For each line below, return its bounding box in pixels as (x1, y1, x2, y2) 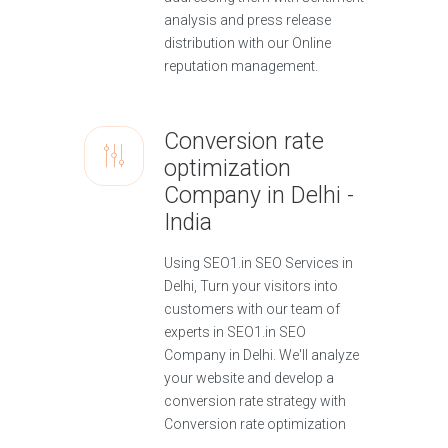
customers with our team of (164, 301, 340, 318)
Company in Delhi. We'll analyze (164, 347, 359, 364)
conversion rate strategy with (164, 393, 346, 410)
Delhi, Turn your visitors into (164, 278, 338, 295)
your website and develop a (164, 370, 334, 387)
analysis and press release (164, 12, 331, 29)
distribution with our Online (164, 35, 331, 52)
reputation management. (164, 58, 318, 75)
